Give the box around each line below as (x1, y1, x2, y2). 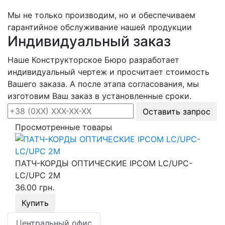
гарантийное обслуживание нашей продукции (8, 22, 192, 33)
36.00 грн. (15, 182, 54, 193)
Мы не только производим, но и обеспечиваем (8, 10, 195, 21)
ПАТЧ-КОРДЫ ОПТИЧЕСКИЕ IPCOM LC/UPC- (15, 158, 192, 169)
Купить (22, 198, 49, 208)
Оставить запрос (143, 106, 210, 117)
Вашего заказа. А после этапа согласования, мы (8, 79, 199, 89)
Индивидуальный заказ (8, 33, 171, 50)
